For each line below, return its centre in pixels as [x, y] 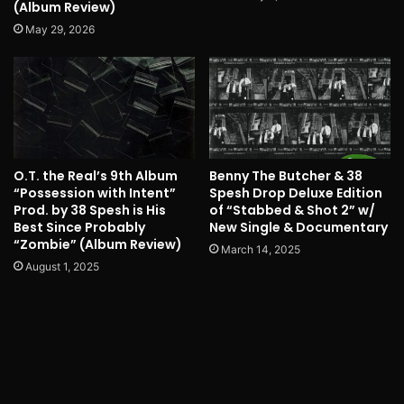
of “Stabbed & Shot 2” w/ [292, 210]
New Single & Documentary [298, 227]
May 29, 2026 [60, 29]
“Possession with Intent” [95, 193]
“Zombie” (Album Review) [98, 244]
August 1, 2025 [62, 266]
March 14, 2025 [261, 249]
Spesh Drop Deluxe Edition [296, 193]
